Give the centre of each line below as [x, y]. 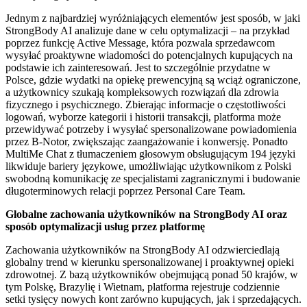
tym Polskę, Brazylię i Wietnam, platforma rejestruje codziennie [143, 286]
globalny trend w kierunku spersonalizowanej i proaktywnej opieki [150, 262]
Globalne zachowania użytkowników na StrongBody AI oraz [146, 214]
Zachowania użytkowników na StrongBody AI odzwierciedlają [143, 249]
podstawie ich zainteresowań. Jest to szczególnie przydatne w [138, 67]
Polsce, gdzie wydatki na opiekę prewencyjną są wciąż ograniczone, [153, 79]
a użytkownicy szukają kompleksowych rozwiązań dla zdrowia [142, 92]
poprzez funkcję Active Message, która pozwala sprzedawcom [140, 42]
